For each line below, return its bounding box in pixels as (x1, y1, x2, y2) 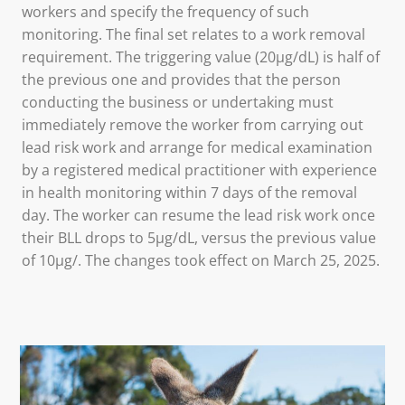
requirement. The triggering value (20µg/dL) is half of (22, 47, 380, 68)
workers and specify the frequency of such (22, 2, 309, 23)
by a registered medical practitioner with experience (22, 160, 377, 181)
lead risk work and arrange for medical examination (22, 137, 372, 158)
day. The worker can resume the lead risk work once (22, 205, 375, 226)
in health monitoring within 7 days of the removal (22, 183, 357, 203)
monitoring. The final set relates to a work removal (22, 24, 365, 45)
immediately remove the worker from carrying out (22, 115, 363, 136)
